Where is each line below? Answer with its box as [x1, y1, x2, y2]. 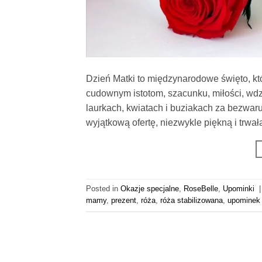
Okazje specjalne [120, 184, 179, 194]
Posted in [86, 184, 120, 194]
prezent [111, 196, 136, 205]
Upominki [223, 184, 254, 194]
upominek [227, 196, 260, 205]
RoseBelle [184, 184, 218, 194]
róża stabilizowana [160, 196, 223, 205]
